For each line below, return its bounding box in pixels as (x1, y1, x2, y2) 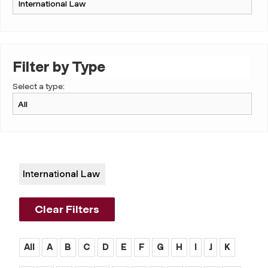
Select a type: (13, 81, 65, 92)
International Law (22, 167, 100, 179)
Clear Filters (35, 203, 99, 217)
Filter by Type (13, 58, 105, 76)
